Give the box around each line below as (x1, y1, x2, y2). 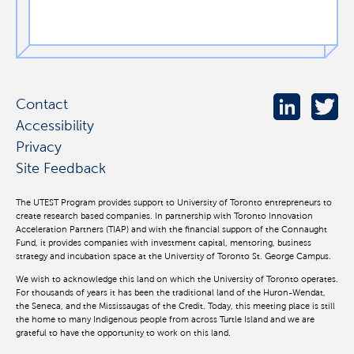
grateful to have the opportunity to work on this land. (16, 327, 231, 339)
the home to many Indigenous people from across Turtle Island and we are (16, 314, 314, 326)
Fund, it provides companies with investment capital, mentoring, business (16, 237, 311, 249)
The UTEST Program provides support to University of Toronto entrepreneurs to (16, 197, 332, 209)
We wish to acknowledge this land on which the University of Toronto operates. (16, 273, 338, 285)
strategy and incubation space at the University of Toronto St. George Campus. (16, 250, 331, 262)
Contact (16, 96, 68, 113)
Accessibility (16, 117, 94, 134)
